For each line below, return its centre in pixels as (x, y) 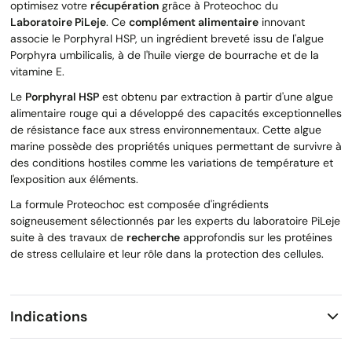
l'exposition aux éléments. (74, 180)
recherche (153, 238)
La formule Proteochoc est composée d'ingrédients (139, 205)
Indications (49, 316)
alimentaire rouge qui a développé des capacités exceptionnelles (176, 114)
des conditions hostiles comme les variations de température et (172, 163)
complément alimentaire (194, 22)
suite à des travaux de (68, 238)
